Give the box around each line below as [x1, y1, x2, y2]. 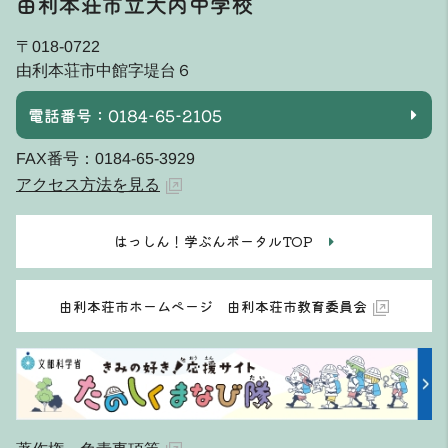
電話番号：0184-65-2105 [27, 102, 223, 127]
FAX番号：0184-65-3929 [15, 149, 196, 167]
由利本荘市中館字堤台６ [15, 61, 192, 79]
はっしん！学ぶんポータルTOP [114, 230, 313, 251]
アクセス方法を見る [16, 175, 160, 193]
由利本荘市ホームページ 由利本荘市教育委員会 [58, 295, 367, 316]
